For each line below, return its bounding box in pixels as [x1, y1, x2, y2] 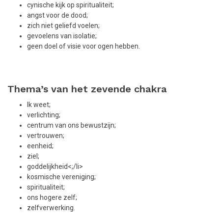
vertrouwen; [27, 132, 64, 140]
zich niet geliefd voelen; [27, 21, 100, 29]
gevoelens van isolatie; [27, 31, 97, 40]
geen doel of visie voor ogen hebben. [27, 42, 140, 50]
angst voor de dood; [27, 11, 88, 19]
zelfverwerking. [27, 204, 75, 212]
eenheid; [27, 142, 54, 150]
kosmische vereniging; [27, 173, 96, 181]
